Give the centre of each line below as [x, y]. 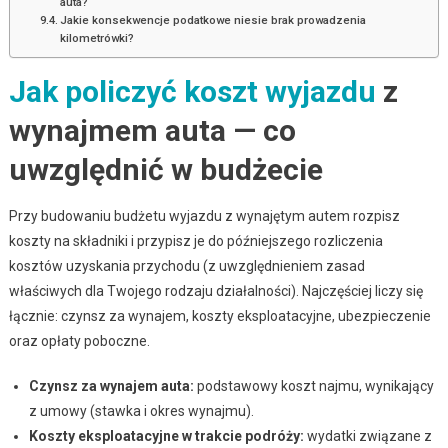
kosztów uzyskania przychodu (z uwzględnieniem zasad [186, 265]
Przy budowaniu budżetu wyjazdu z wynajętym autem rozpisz [204, 215]
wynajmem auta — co [152, 130]
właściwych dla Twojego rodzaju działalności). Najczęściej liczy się [215, 290]
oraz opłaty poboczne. [79, 340]
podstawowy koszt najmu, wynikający [313, 385]
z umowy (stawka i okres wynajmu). [141, 410]
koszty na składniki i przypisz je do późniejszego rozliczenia [195, 240]
